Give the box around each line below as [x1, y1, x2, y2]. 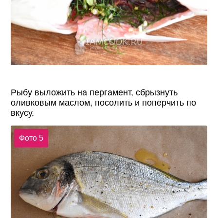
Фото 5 [18, 133, 43, 142]
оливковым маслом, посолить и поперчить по [11, 98, 197, 108]
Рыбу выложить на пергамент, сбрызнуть [11, 88, 178, 98]
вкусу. [11, 108, 35, 118]
